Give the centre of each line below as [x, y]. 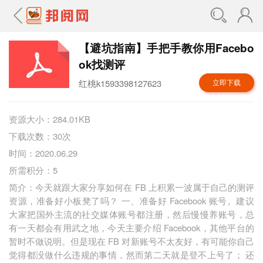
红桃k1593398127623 [120, 83]
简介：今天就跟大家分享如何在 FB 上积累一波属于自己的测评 [131, 187]
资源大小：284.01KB [50, 119]
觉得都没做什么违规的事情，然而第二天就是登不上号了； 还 [131, 255]
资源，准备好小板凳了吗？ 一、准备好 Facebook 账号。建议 [131, 201]
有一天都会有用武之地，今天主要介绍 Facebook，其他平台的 [131, 228]
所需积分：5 [33, 170]
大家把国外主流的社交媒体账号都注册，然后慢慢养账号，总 [131, 214]
